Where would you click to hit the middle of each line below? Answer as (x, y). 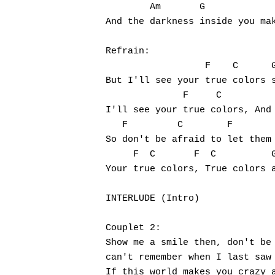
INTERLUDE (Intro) (153, 199)
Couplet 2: (133, 228)
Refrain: (128, 51)
